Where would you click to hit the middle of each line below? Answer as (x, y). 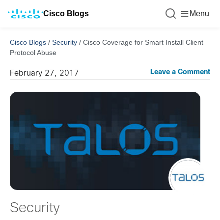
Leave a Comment (180, 72)
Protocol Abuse (33, 53)
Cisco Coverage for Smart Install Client (143, 42)
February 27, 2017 (44, 73)
